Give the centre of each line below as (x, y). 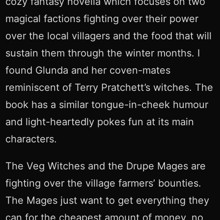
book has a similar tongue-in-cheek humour (107, 105)
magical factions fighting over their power (102, 19)
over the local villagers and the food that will (108, 36)
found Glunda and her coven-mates (88, 70)
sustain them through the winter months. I (102, 53)
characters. (31, 139)
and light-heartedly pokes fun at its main (99, 122)
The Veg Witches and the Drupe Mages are (105, 166)
